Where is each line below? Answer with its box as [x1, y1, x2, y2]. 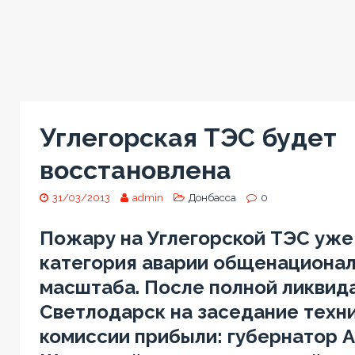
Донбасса [188, 191, 236, 204]
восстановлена [39, 155, 231, 185]
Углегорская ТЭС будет [39, 122, 337, 152]
